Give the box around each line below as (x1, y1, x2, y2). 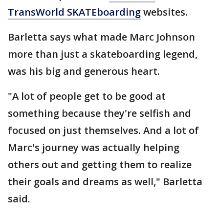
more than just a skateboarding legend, (8, 47, 197, 61)
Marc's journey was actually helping (8, 141, 179, 154)
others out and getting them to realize (8, 158, 192, 171)
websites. (141, 5, 190, 19)
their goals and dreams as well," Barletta (8, 175, 202, 188)
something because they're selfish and (8, 107, 191, 120)
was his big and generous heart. (8, 65, 162, 78)
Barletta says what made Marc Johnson (8, 30, 195, 44)
